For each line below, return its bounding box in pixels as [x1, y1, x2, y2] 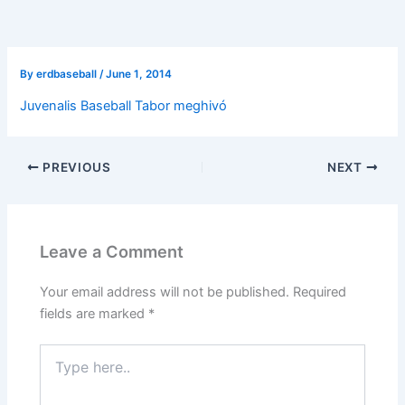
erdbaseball [36, 67, 100, 80]
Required [293, 283, 347, 300]
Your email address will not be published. [40, 283, 290, 300]
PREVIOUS [39, 159, 111, 174]
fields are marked [40, 305, 149, 322]
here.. [39, 362, 73, 378]
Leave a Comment [40, 240, 184, 261]
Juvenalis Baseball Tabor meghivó [20, 98, 228, 115]
